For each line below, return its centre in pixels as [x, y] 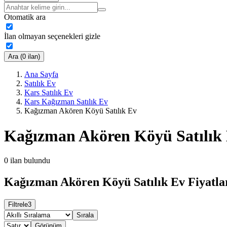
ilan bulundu [30, 161]
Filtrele [18, 205]
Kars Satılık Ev [49, 93]
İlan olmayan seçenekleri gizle [52, 36]
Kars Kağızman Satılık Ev [66, 102]
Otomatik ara [25, 17]
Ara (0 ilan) [24, 57]
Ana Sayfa [41, 74]
